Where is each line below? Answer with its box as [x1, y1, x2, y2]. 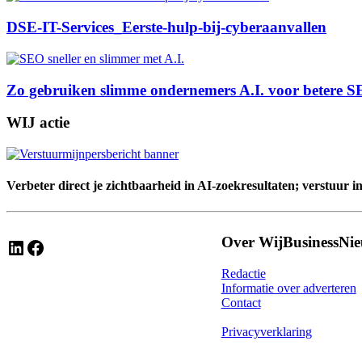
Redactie [221, 266, 266, 280]
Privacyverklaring [221, 324, 312, 339]
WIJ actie [6, 114, 69, 132]
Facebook [25, 236, 35, 258]
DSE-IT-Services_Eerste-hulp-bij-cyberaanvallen [6, 19, 326, 36]
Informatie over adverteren [221, 280, 356, 295]
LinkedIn [6, 236, 15, 258]
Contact [221, 295, 261, 309]
